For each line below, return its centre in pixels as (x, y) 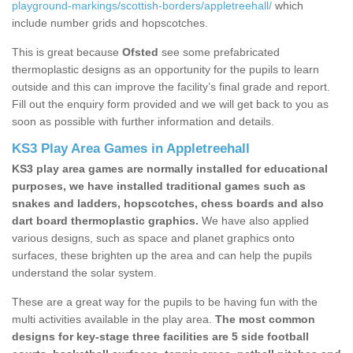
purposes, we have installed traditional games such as (159, 186)
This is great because (67, 52)
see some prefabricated (219, 52)
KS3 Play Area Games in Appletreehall (131, 149)
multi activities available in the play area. (112, 320)
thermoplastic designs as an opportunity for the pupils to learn (165, 70)
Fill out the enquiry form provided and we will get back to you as (170, 104)
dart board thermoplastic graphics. (105, 221)
